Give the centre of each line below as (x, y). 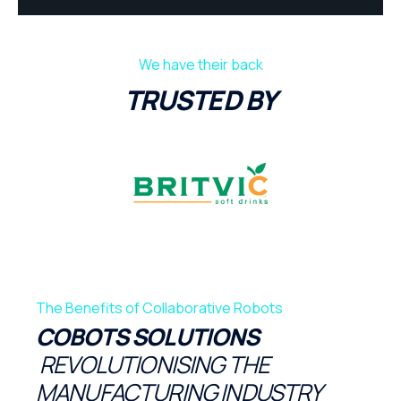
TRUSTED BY (200, 99)
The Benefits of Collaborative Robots (159, 307)
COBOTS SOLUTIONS (148, 336)
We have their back (200, 64)
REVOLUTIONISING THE (153, 364)
